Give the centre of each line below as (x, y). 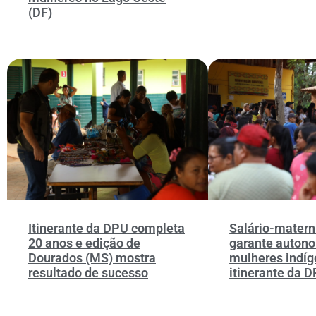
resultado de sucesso (88, 273)
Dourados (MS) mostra (92, 258)
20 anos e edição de (84, 243)
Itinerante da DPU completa (107, 229)
